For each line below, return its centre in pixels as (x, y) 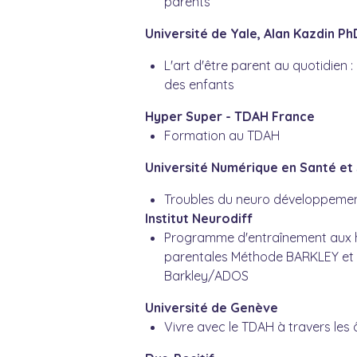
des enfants (200, 85)
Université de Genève (212, 308)
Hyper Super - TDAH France (230, 117)
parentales (198, 257)
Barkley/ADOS (207, 276)
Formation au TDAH (222, 136)
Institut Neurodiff (199, 219)
